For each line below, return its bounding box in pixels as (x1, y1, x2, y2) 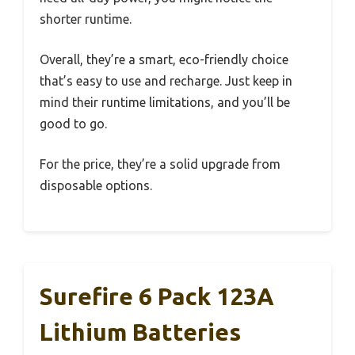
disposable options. (40, 178, 152, 193)
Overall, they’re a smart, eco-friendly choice (40, 52, 288, 67)
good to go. (40, 116, 107, 132)
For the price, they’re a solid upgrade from (40, 157, 281, 172)
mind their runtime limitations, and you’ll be (40, 95, 290, 110)
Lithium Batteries (40, 319, 241, 346)
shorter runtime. (40, 12, 132, 27)
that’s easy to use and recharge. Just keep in (40, 74, 292, 89)
